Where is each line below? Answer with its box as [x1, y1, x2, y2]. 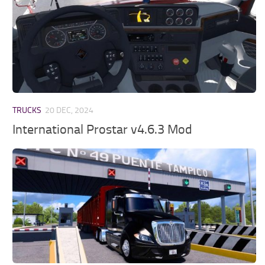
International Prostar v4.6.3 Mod [12, 122, 193, 138]
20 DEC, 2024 [45, 105, 94, 116]
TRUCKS [12, 105, 42, 116]
